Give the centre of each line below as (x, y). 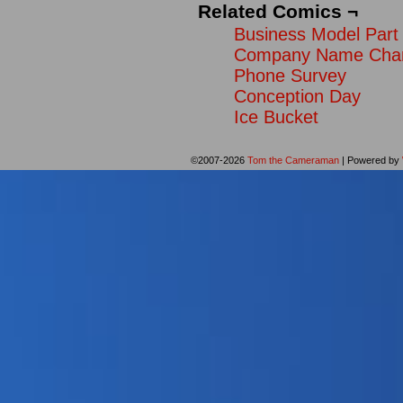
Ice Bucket (276, 117)
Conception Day (297, 96)
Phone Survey (290, 76)
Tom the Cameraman (293, 160)
